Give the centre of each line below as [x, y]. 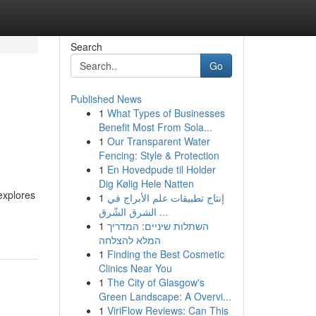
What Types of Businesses [166, 113]
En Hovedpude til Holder [161, 169]
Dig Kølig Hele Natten [146, 183]
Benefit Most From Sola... [155, 127]
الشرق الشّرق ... [162, 212]
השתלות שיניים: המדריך [158, 226]
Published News [106, 99]
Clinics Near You [135, 268]
